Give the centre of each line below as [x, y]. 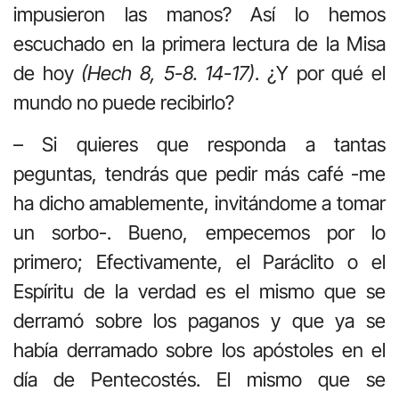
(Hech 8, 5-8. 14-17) [168, 73]
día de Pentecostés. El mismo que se [199, 380]
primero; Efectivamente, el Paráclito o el [199, 262]
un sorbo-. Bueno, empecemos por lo [199, 233]
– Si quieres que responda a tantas [199, 145]
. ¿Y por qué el [321, 73]
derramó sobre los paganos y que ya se [199, 321]
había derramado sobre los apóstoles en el [199, 350]
